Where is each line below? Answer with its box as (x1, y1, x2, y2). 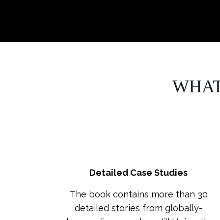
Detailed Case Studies (89, 167, 188, 178)
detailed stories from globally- (75, 202, 202, 213)
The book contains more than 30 (69, 189, 208, 199)
